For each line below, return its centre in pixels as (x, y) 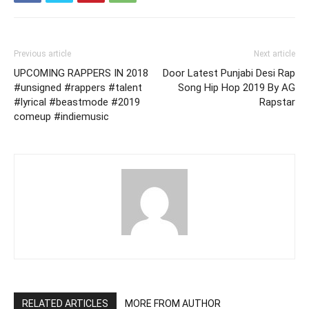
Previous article (42, 53)
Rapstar (277, 102)
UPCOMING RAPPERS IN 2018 (81, 73)
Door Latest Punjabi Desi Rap (229, 73)
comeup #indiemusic (61, 116)
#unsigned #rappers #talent (78, 87)
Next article (275, 53)
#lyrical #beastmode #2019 (77, 102)
